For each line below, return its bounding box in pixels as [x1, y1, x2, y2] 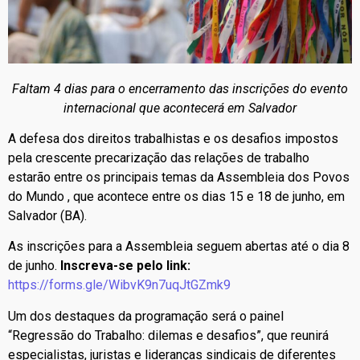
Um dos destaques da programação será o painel [8, 308, 284, 324]
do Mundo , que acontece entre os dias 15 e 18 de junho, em [8, 188, 345, 204]
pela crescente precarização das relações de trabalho [8, 149, 309, 166]
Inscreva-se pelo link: [60, 258, 190, 274]
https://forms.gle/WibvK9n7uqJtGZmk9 [8, 277, 231, 293]
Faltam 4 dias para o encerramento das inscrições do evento [12, 80, 348, 96]
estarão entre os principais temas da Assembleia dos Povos [8, 169, 350, 185]
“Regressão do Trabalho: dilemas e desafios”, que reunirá [8, 327, 329, 343]
